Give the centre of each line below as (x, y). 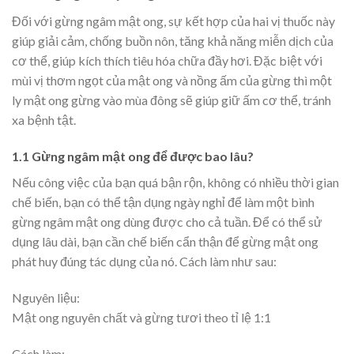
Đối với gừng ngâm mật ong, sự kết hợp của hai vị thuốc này (173, 21)
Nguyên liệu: (47, 297)
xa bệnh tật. (44, 120)
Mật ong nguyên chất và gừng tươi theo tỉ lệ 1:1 (141, 317)
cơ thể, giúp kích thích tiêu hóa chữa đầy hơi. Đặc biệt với (167, 61)
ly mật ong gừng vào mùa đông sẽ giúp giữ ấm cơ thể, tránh (171, 100)
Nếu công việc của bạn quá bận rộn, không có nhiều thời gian (175, 182)
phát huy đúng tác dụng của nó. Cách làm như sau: (144, 261)
